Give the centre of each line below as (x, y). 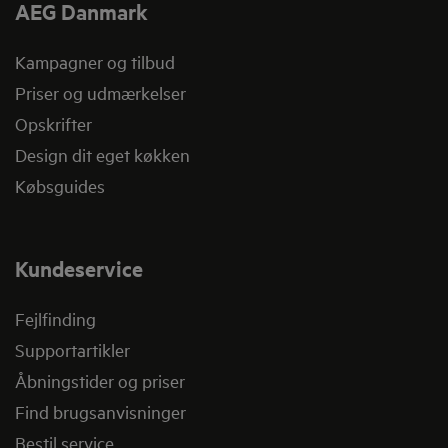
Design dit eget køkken (102, 155)
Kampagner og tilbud (95, 62)
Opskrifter (53, 124)
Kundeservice (79, 268)
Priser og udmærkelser (100, 93)
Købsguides (60, 186)
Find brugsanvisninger (100, 412)
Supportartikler (72, 350)
